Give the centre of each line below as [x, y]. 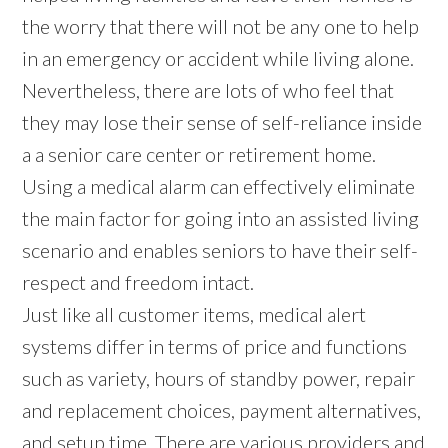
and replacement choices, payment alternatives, [222, 409]
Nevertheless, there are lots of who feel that [208, 89]
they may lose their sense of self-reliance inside [222, 121]
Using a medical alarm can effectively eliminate [219, 185]
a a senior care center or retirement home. [199, 153]
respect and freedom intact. [138, 281]
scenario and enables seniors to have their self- [220, 249]
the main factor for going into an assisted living [221, 217]
